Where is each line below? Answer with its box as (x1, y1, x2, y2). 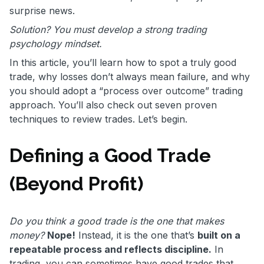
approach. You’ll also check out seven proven (9, 98, 217, 111)
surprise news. (9, 4, 78, 16)
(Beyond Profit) (9, 173, 148, 195)
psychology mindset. (9, 37, 102, 49)
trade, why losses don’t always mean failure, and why (9, 70, 250, 82)
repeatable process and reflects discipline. (9, 243, 212, 255)
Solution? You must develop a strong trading (9, 23, 207, 35)
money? (9, 229, 44, 241)
